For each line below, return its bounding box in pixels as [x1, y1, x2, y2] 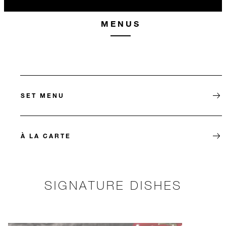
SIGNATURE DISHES [44, 178, 182, 193]
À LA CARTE [21, 132, 71, 140]
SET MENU [21, 91, 65, 100]
